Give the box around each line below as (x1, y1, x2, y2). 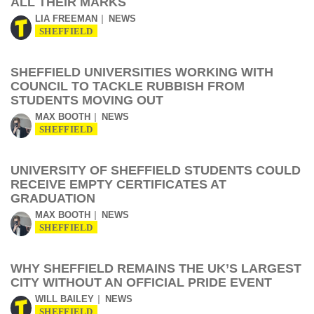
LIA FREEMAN (35, 13, 97, 24)
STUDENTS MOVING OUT (11, 93, 163, 107)
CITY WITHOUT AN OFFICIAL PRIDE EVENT (11, 275, 272, 289)
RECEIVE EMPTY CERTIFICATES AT (11, 177, 226, 191)
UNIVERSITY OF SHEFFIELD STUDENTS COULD (11, 163, 301, 177)
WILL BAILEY (35, 294, 94, 304)
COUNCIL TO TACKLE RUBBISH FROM (11, 79, 245, 93)
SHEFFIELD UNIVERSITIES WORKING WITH (11, 65, 273, 79)
